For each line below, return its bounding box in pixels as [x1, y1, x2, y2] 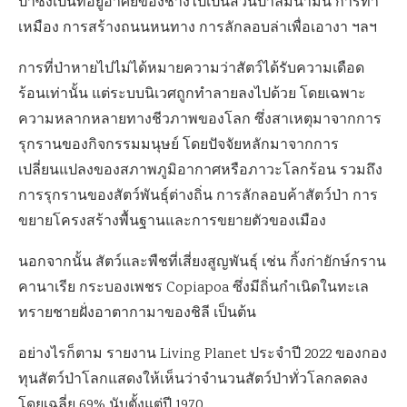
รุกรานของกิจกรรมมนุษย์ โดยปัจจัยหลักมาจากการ [18, 135, 339, 156]
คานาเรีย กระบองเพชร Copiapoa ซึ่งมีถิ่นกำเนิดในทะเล [18, 278, 369, 299]
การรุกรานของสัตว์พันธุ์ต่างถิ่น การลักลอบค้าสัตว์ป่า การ [18, 186, 378, 207]
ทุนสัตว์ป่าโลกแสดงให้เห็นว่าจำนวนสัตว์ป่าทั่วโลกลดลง [18, 370, 368, 391]
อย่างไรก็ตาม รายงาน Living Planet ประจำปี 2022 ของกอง [18, 344, 387, 365]
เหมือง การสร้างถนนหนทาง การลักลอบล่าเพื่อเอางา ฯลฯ [18, 18, 377, 39]
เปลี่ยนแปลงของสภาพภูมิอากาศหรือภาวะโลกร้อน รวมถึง [18, 161, 382, 182]
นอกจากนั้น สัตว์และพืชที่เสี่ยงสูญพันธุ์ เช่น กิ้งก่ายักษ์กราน [18, 253, 386, 273]
